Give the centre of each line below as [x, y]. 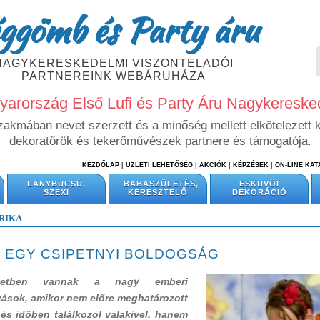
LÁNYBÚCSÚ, [56, 184]
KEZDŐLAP [101, 165]
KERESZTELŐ [158, 192]
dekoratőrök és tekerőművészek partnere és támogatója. [160, 141]
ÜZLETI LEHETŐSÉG [159, 165]
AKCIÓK [213, 165]
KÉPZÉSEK [251, 165]
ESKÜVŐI [259, 184]
